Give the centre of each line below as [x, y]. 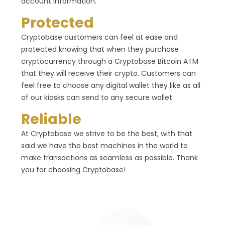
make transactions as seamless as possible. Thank [109, 158]
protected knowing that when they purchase [100, 49]
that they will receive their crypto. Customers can [108, 74]
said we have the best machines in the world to [104, 146]
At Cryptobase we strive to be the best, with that [107, 134]
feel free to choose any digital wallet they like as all [111, 86]
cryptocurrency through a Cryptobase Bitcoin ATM [110, 62]
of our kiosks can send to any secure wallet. [97, 98]
